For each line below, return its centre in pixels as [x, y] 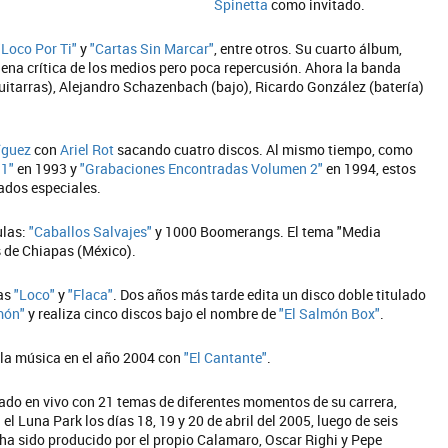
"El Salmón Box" [329, 313]
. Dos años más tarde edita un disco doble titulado [269, 294]
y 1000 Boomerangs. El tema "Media [266, 231]
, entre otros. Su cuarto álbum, [308, 48]
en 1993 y [47, 168]
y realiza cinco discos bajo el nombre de [152, 313]
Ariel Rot [87, 149]
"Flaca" [90, 294]
